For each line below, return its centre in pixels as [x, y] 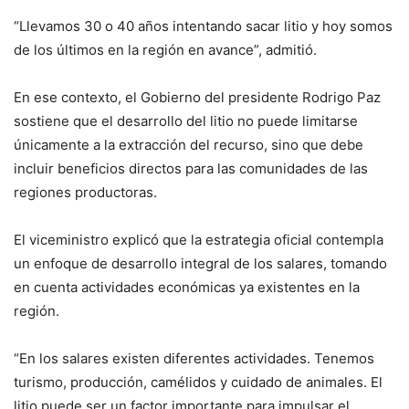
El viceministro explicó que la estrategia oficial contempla [199, 239]
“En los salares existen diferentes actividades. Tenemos [194, 358]
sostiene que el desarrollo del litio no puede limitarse [186, 121]
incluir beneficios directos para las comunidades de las [191, 168]
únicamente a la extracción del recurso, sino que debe [189, 144]
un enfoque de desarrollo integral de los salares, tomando [200, 263]
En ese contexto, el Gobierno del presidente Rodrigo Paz [197, 97]
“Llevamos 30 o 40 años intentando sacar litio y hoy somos [203, 26]
